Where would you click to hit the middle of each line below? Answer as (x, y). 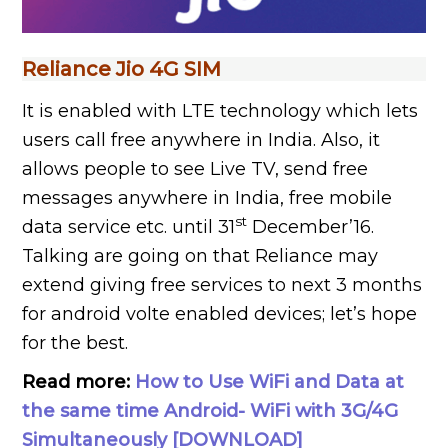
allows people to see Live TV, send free (195, 168)
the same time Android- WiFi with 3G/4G (210, 410)
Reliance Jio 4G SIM (122, 68)
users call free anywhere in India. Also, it (201, 139)
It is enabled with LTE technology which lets (220, 110)
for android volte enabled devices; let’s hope (220, 313)
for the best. (75, 342)
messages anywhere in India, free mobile (207, 197)
